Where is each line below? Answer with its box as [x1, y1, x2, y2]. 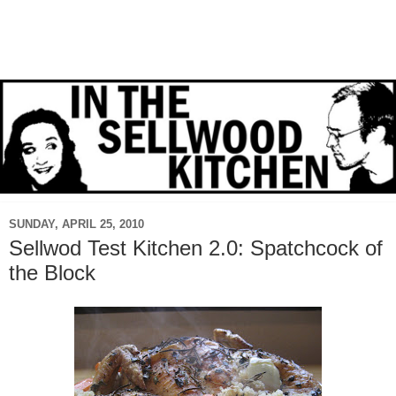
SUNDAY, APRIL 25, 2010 [9, 217, 144, 231]
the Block [9, 261, 95, 286]
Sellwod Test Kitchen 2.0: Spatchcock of [9, 236, 383, 261]
